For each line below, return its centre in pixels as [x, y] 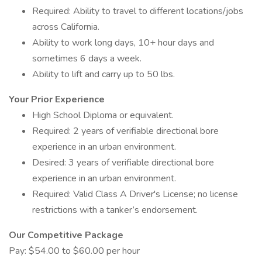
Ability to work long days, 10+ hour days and [123, 43]
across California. [66, 27]
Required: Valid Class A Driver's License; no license [135, 194]
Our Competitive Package [66, 235]
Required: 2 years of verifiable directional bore [125, 131]
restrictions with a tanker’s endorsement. [115, 210]
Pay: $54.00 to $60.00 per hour [74, 251]
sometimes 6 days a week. [87, 58]
